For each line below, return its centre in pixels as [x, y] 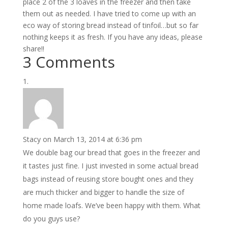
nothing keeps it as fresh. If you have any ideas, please [112, 37]
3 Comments [69, 62]
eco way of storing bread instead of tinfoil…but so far [110, 25]
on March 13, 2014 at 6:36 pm [92, 139]
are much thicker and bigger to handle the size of [103, 192]
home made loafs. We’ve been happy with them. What [111, 205]
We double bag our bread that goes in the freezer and [111, 152]
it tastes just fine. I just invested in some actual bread [110, 166]
